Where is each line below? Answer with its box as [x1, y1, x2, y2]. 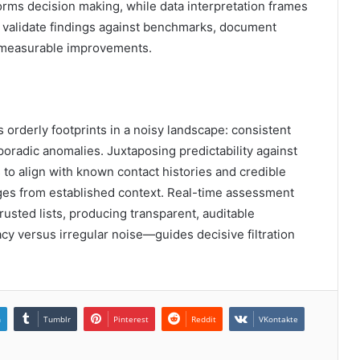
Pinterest [113, 313, 149, 325]
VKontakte [259, 313, 298, 325]
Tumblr [43, 313, 71, 325]
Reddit [191, 313, 216, 325]
